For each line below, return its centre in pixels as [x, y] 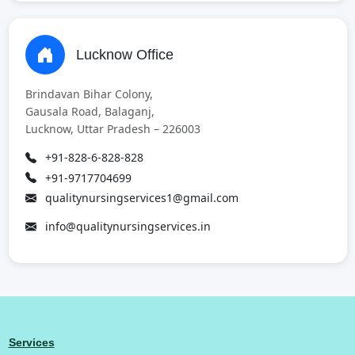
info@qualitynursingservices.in [126, 226]
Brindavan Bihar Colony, [89, 94]
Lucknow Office [124, 54]
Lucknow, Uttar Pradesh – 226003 [113, 129]
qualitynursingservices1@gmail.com [140, 198]
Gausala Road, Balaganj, [90, 111]
